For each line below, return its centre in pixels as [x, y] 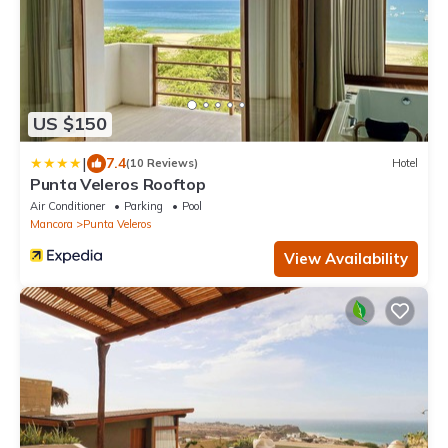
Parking [143, 205]
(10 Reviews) [162, 163]
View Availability [346, 258]
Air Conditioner [67, 205]
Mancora [51, 223]
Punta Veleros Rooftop [118, 183]
